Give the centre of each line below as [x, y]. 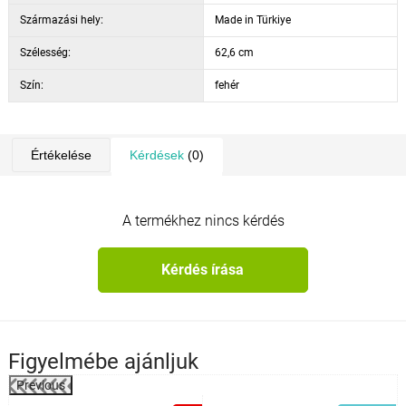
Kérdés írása [203, 270]
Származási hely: [61, 19]
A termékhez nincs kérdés [203, 220]
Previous [40, 385]
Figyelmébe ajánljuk [103, 361]
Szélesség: [45, 52]
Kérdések [156, 155]
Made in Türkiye [252, 19]
